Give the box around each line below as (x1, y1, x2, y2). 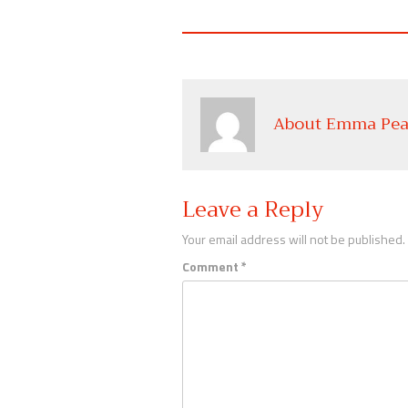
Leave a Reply (181, 189, 324, 229)
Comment (181, 256, 241, 276)
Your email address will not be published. (181, 229, 405, 249)
